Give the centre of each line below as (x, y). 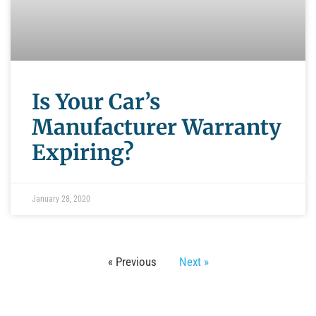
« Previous (132, 262)
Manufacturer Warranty (157, 127)
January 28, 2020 (61, 199)
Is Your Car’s (96, 102)
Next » (194, 262)
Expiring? (83, 153)
